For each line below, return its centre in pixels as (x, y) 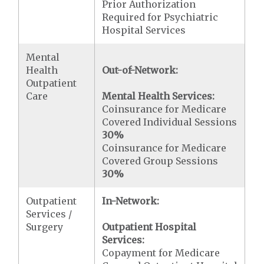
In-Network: (131, 201)
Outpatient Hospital (149, 227)
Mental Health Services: (159, 96)
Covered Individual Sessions (170, 122)
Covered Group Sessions (160, 161)
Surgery (45, 227)
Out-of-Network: (140, 70)
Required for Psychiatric (160, 17)
